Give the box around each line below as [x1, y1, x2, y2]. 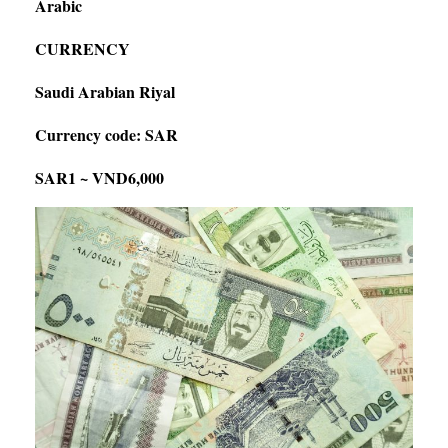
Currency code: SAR [35, 122, 178, 146]
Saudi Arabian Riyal [35, 79, 175, 103]
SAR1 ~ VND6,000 [35, 165, 164, 189]
